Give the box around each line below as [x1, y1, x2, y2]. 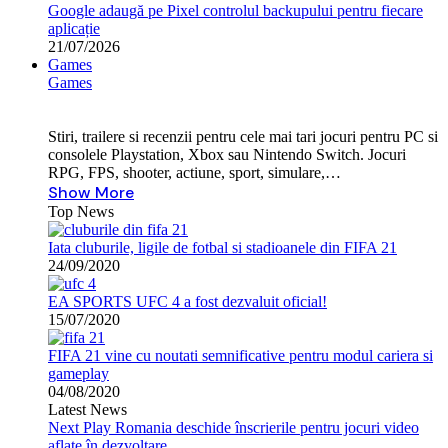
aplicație [48, 20, 100, 37]
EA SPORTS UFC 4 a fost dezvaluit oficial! [48, 293, 327, 310]
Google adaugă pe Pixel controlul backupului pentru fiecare [48, 2, 423, 19]
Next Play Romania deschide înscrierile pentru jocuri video [48, 419, 419, 436]
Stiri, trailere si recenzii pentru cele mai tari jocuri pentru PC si [48, 128, 438, 145]
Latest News [48, 401, 127, 418]
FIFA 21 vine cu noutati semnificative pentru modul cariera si [48, 347, 433, 364]
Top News [48, 203, 114, 220]
